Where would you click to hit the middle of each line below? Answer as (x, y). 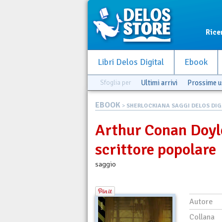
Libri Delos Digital (131, 62)
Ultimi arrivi (159, 83)
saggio (106, 164)
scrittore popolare (156, 149)
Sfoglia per (115, 83)
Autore (201, 202)
